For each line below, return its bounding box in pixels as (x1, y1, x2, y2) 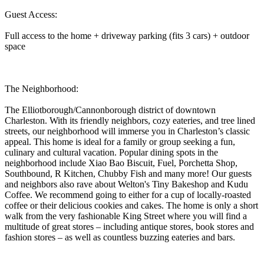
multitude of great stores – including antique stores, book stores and (5, 221, 254, 232)
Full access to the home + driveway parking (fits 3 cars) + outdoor (5, 30, 249, 41)
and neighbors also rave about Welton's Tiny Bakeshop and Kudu (5, 179, 248, 189)
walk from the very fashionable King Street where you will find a (5, 210, 247, 221)
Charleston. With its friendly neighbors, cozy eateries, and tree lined (5, 115, 255, 126)
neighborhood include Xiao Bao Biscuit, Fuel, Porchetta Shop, (5, 157, 237, 168)
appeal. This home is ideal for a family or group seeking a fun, (5, 136, 235, 147)
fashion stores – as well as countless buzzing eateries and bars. (5, 232, 235, 242)
